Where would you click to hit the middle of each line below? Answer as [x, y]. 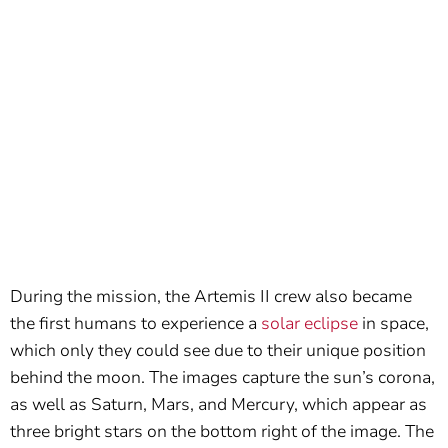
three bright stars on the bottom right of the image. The [222, 432]
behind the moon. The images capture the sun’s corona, [222, 378]
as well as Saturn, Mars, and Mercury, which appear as [218, 405]
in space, [393, 324]
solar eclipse [309, 324]
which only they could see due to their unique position [218, 351]
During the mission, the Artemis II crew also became [211, 297]
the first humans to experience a [135, 324]
